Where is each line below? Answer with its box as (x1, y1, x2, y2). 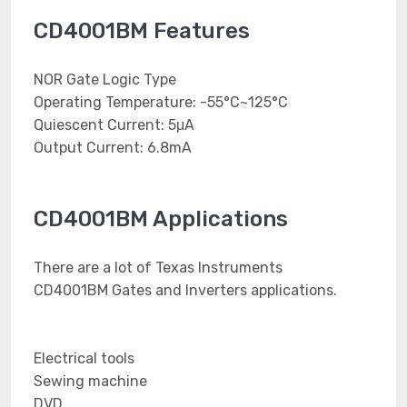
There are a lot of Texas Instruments (34, 259, 283, 276)
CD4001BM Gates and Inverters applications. (34, 282, 337, 299)
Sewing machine (34, 372, 147, 390)
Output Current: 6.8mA (34, 139, 192, 156)
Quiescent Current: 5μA (34, 116, 194, 134)
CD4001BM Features (34, 18, 250, 44)
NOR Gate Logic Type (34, 71, 176, 88)
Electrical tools (34, 350, 134, 367)
